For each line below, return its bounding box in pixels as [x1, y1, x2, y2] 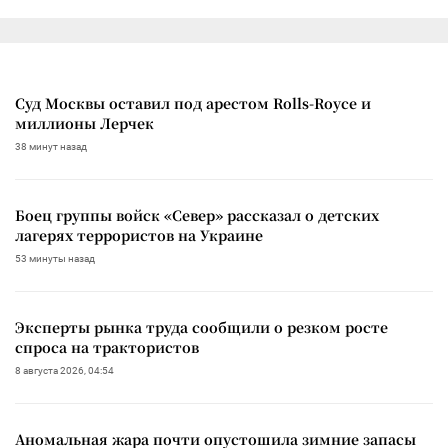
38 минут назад [15, 140, 87, 152]
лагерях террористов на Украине [15, 224, 263, 245]
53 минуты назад [15, 252, 95, 264]
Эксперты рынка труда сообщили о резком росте [15, 316, 388, 337]
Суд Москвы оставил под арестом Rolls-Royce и [15, 92, 371, 113]
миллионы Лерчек [15, 112, 154, 133]
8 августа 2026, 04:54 [15, 364, 114, 376]
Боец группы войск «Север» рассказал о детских [15, 204, 379, 225]
